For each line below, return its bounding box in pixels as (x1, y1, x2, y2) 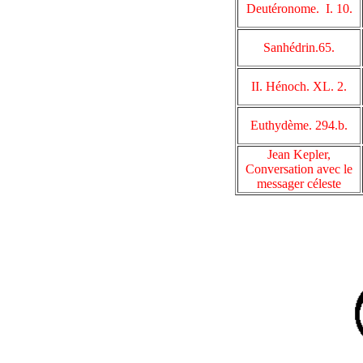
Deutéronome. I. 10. (246, 2, 352, 15)
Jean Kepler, (267, 147, 331, 161)
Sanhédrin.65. (263, 41, 335, 54)
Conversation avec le (246, 162, 352, 176)
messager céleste (257, 177, 341, 190)
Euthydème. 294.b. (250, 118, 348, 132)
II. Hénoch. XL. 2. (251, 79, 347, 93)
